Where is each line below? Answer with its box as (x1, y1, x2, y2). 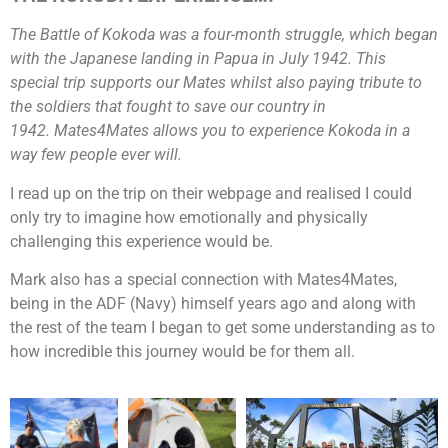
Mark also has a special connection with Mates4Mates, (10, 269, 397, 289)
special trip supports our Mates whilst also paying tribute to (10, 73, 422, 93)
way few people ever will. (10, 145, 182, 165)
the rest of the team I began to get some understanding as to (10, 317, 435, 337)
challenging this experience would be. (10, 231, 273, 251)
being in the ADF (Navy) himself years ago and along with (10, 293, 416, 313)
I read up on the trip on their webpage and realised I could (10, 183, 412, 203)
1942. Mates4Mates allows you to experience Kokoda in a (10, 121, 410, 141)
